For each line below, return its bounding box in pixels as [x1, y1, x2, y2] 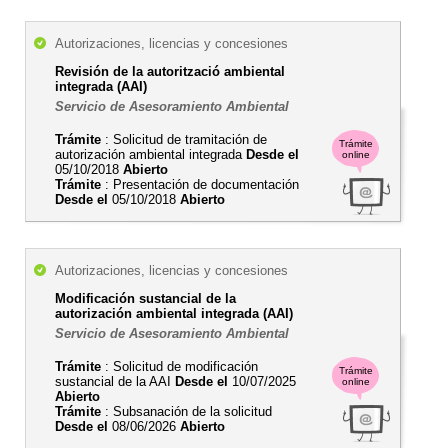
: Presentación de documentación [101, 177, 299, 192]
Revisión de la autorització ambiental [55, 64, 285, 79]
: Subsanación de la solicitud [101, 404, 272, 419]
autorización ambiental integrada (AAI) [55, 306, 293, 321]
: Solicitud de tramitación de [101, 132, 267, 147]
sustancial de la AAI [55, 374, 175, 389]
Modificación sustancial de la [55, 291, 236, 306]
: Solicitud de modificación [101, 359, 258, 374]
